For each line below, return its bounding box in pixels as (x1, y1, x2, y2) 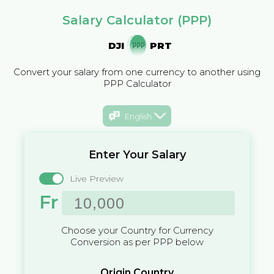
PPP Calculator (103, 78, 171, 89)
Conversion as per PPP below (70, 236, 204, 248)
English (124, 111, 152, 121)
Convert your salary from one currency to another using (13, 66, 261, 78)
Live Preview (70, 173, 124, 185)
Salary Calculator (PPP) (62, 13, 212, 28)
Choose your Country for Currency (61, 224, 213, 237)
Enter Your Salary (88, 148, 186, 162)
